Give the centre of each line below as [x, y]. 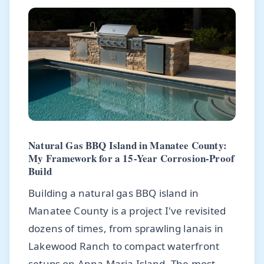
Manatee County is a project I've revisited [127, 211]
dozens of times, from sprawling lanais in [126, 229]
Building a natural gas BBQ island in [114, 193]
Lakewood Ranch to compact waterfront [124, 246]
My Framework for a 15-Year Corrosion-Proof [132, 159]
